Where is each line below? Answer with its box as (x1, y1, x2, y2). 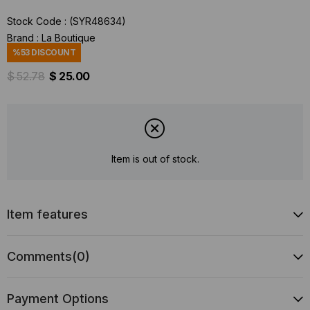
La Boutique (42, 32, 95, 44)
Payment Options (7, 291, 109, 306)
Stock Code (7, 15, 62, 27)
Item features (7, 206, 88, 221)
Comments (7, 248, 72, 264)
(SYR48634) (69, 15, 126, 27)
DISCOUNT (29, 47, 76, 57)
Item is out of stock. (111, 153, 199, 165)
